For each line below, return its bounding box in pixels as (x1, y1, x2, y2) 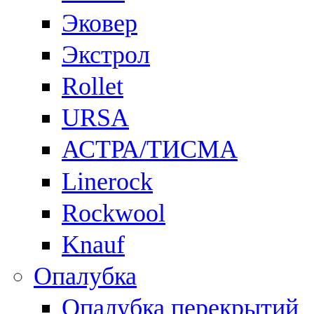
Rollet (62, 71, 123, 100)
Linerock (62, 167, 153, 196)
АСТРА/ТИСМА (62, 135, 238, 164)
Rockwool (62, 198, 165, 227)
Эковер (62, 8, 137, 37)
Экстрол (62, 40, 150, 69)
